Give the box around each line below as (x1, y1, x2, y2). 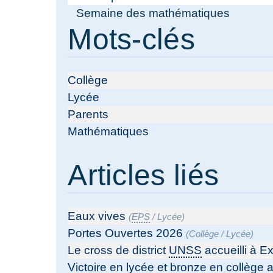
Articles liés (68, 159, 219, 192)
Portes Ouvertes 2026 (68, 227, 183, 240)
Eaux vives (68, 210, 126, 223)
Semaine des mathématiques (76, 7, 230, 20)
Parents (68, 108, 109, 121)
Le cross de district (68, 244, 169, 257)
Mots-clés (68, 23, 196, 56)
